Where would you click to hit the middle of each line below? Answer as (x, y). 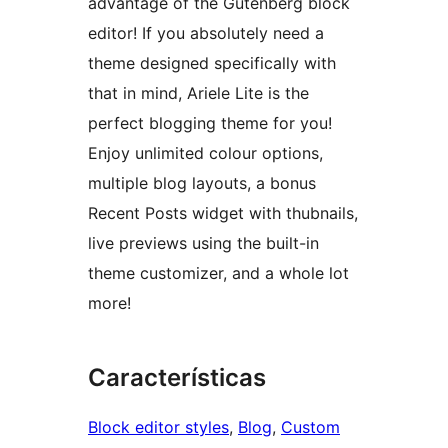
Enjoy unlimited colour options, (205, 153)
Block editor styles (158, 427)
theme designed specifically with (212, 63)
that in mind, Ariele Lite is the (198, 93)
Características (177, 378)
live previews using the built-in (203, 243)
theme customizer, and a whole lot (218, 273)
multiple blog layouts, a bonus (202, 183)
